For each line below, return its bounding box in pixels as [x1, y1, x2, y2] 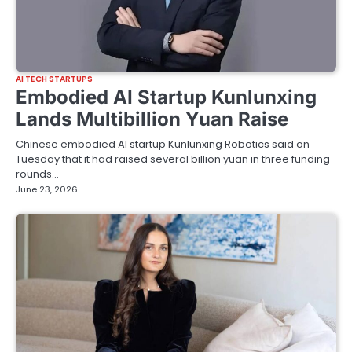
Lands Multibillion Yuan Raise [16, 107, 288, 130]
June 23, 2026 [16, 182, 78, 196]
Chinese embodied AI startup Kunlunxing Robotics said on [16, 136, 310, 152]
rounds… [16, 166, 59, 181]
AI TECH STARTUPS [16, 72, 93, 85]
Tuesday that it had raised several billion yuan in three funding [16, 151, 330, 167]
